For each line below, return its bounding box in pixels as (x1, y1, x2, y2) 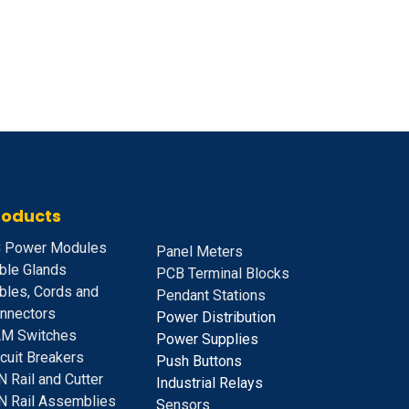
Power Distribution (156, 309, 276, 327)
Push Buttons (156, 352, 242, 371)
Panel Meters (156, 243, 243, 261)
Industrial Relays (156, 374, 263, 393)
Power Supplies (156, 330, 258, 349)
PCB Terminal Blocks (156, 265, 289, 283)
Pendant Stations (156, 287, 266, 305)
